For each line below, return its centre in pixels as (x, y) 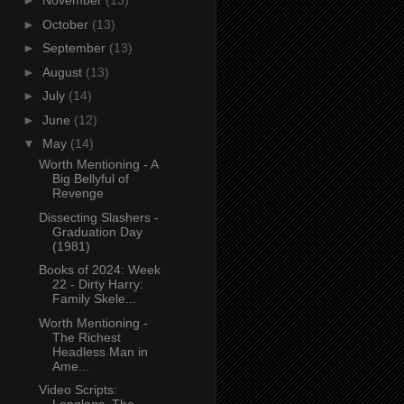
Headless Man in (100, 351)
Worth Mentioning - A (98, 165)
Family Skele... (94, 299)
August (64, 72)
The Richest (86, 337)
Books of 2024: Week (99, 270)
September (75, 48)
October (67, 24)
